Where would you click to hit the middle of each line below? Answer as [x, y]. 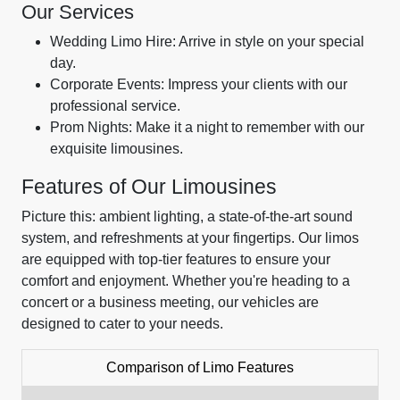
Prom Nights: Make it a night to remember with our [207, 127]
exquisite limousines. [117, 149]
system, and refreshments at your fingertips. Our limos [190, 238]
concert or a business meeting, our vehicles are [170, 302]
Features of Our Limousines [149, 187]
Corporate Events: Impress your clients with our [199, 84]
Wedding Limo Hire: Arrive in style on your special [207, 42]
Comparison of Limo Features [200, 367]
